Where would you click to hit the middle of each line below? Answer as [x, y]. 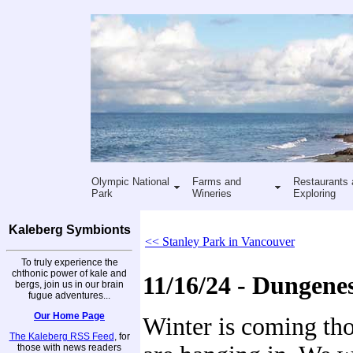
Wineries [212, 193]
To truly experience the [69, 262]
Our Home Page [69, 316]
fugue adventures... [69, 295]
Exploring [314, 193]
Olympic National [130, 181]
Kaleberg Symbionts [69, 230]
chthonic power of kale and [69, 273]
